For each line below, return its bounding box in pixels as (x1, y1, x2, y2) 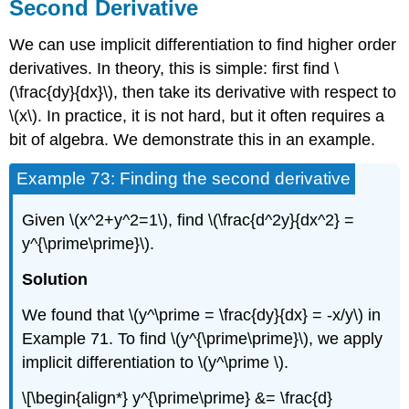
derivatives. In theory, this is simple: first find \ (9, 58, 340, 78)
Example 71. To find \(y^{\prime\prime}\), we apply (22, 330, 383, 349)
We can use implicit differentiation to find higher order (9, 35, 397, 54)
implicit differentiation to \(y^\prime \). (22, 353, 289, 372)
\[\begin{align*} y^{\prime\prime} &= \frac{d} (22, 388, 333, 407)
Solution (22, 270, 89, 289)
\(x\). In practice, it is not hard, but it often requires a (9, 106, 385, 125)
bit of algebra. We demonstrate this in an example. (9, 130, 376, 149)
